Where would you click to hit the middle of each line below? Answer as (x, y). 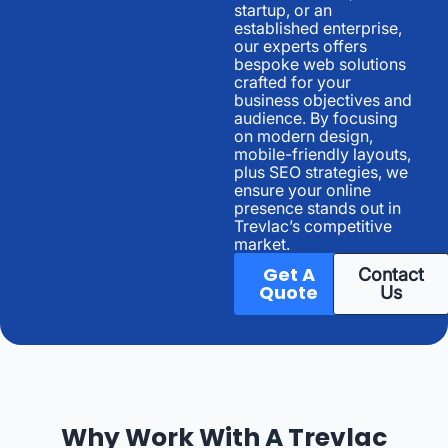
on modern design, (303, 135)
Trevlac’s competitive (313, 225)
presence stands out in (317, 207)
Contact (390, 274)
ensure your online (302, 189)
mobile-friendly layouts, (322, 153)
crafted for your (292, 81)
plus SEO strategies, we (321, 171)
